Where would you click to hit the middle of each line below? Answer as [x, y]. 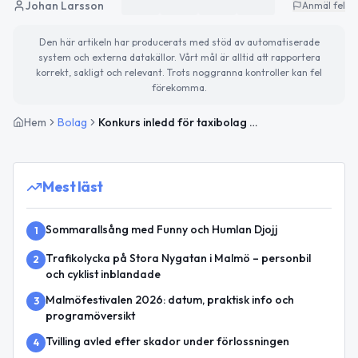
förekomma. [179, 88]
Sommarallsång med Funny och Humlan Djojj [161, 230]
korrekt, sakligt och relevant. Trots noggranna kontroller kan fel [179, 73]
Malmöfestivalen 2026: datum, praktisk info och [170, 300]
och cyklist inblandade [103, 274]
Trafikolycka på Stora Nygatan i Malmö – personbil [178, 259]
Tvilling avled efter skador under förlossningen [167, 342]
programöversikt [90, 316]
